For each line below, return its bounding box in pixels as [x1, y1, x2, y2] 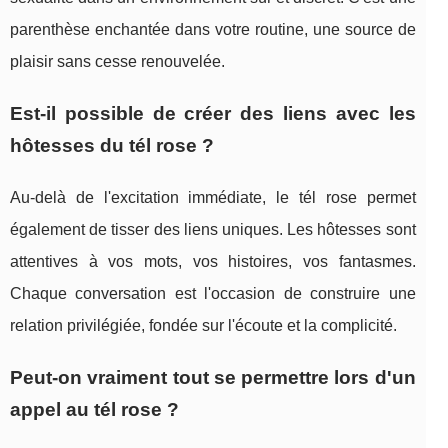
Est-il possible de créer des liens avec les [10, 103, 416, 125]
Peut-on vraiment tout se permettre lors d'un [10, 367, 416, 389]
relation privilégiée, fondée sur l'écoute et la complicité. [10, 317, 397, 335]
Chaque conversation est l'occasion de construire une [10, 285, 416, 303]
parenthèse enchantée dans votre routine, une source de [10, 21, 416, 39]
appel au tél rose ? [10, 399, 179, 421]
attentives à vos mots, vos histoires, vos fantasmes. [10, 253, 416, 271]
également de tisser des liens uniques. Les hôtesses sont [10, 221, 416, 239]
